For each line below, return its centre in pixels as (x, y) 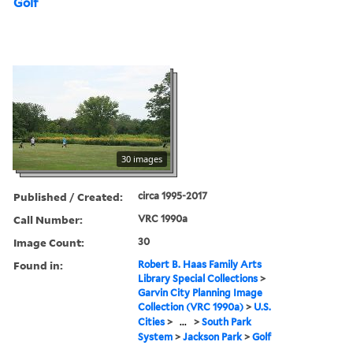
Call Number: (48, 219)
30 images (142, 158)
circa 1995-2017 (173, 195)
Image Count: (49, 242)
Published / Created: (68, 196)
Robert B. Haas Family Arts (200, 264)
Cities (152, 321)
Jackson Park (213, 336)
